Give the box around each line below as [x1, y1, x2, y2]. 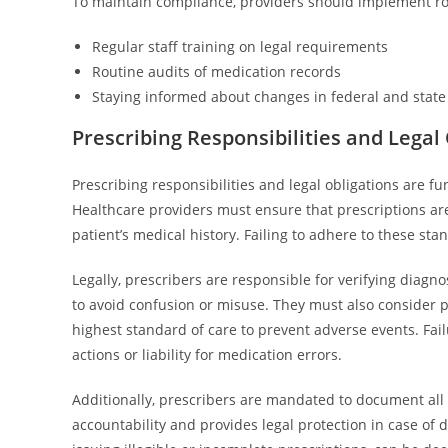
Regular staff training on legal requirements [92, 37, 388, 56]
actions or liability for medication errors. [72, 345, 342, 364]
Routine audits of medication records [92, 62, 341, 81]
